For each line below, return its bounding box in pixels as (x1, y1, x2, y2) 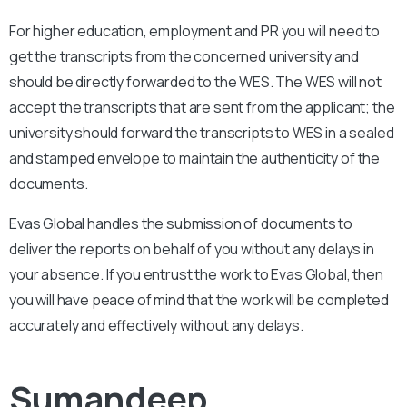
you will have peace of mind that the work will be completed (9, 289, 389, 310)
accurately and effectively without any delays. (9, 314, 303, 335)
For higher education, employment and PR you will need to (9, 20, 381, 41)
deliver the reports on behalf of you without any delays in (9, 238, 374, 259)
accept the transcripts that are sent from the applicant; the (9, 96, 395, 117)
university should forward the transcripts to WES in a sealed (9, 122, 394, 143)
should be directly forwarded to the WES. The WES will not (9, 71, 382, 92)
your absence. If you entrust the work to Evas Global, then (9, 263, 383, 284)
